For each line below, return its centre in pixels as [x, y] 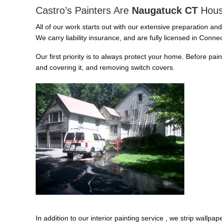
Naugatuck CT [166, 10]
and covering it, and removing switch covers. [105, 67]
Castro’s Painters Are [84, 10]
